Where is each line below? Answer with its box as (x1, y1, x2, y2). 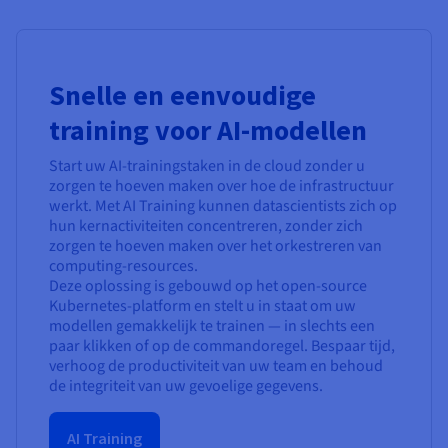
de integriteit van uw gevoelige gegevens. (49, 375, 323, 398)
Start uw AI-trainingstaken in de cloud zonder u (49, 155, 365, 178)
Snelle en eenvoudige (49, 77, 316, 114)
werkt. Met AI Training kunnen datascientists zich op (49, 195, 397, 218)
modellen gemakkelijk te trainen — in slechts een (49, 315, 375, 338)
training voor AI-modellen (49, 112, 367, 149)
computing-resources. (49, 255, 198, 278)
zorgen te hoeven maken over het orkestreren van (49, 235, 382, 258)
